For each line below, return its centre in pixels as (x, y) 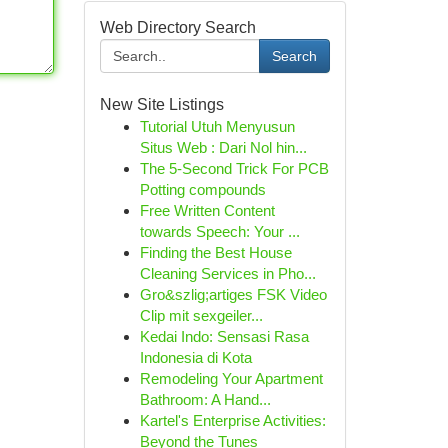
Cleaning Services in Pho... (227, 273)
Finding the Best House (215, 252)
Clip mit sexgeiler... (201, 315)
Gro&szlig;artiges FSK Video (233, 294)
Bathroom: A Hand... (205, 399)
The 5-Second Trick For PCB (234, 168)
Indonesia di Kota (195, 357)
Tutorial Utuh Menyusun (217, 126)
